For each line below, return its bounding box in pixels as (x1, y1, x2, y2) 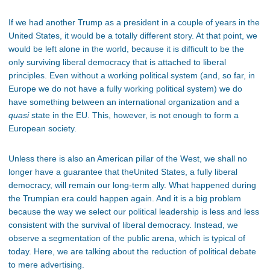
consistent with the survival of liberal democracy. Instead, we (8, 220, 238, 230)
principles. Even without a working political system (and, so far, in (8, 71, 255, 81)
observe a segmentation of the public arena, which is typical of (8, 233, 245, 243)
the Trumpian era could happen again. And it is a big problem (8, 193, 241, 204)
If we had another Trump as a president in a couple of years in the (8, 17, 260, 28)
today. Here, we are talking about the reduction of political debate (8, 246, 256, 257)
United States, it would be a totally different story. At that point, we (8, 31, 257, 41)
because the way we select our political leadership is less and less (8, 207, 259, 217)
